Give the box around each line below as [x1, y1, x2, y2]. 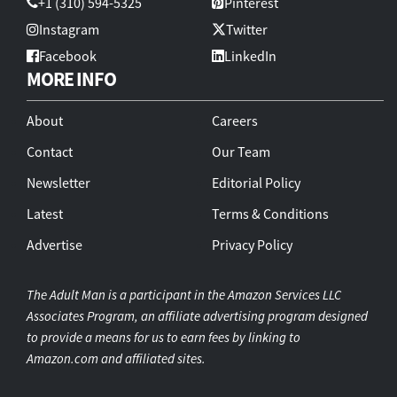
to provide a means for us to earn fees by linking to [27, 328, 300, 346]
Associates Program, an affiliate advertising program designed [27, 307, 368, 324]
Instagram [39, 19, 99, 38]
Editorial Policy [212, 173, 300, 191]
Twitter [226, 19, 268, 38]
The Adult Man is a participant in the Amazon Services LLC [27, 285, 341, 303]
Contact [27, 142, 73, 160]
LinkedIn [224, 46, 276, 65]
